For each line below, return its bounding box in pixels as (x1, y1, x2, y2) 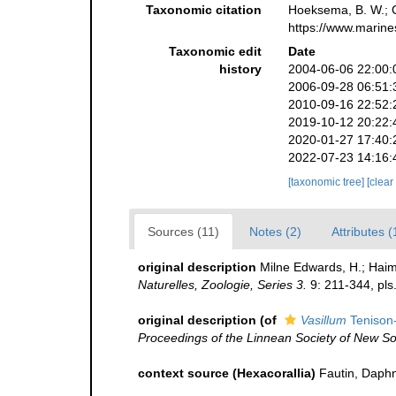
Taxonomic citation (145, 3, 262, 18)
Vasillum (301, 313, 346, 328)
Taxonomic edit (168, 44, 262, 59)
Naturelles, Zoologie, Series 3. (138, 278, 307, 293)
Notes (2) (249, 225, 301, 240)
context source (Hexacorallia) (138, 366, 316, 381)
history (218, 62, 262, 77)
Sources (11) (148, 225, 219, 240)
